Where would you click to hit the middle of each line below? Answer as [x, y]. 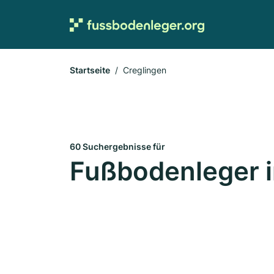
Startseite [90, 70]
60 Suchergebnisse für [117, 146]
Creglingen [145, 70]
